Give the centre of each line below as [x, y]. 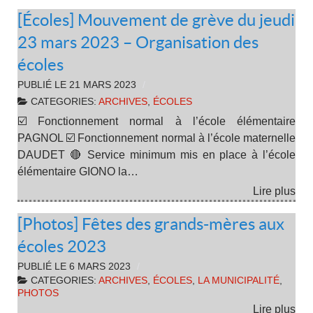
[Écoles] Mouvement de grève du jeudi [156, 20]
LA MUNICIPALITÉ [239, 281]
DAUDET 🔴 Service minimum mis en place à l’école [156, 154]
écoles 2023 [62, 247]
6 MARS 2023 [100, 267]
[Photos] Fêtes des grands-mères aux [151, 224]
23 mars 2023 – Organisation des [138, 42]
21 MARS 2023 [103, 85]
